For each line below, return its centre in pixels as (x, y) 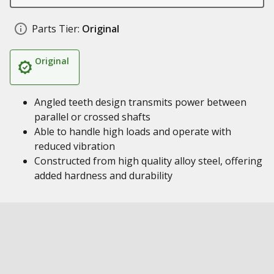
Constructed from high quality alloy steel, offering (148, 161)
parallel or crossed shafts (92, 117)
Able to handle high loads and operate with (133, 131)
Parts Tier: (56, 29)
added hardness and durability (103, 176)
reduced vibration (75, 146)
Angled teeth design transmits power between (140, 102)
